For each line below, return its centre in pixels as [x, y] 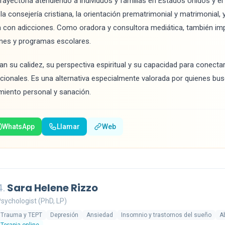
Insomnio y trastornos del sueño [166, 215]
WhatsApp [18, 127]
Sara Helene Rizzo [51, 188]
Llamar [68, 127]
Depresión [64, 215]
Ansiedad [100, 215]
